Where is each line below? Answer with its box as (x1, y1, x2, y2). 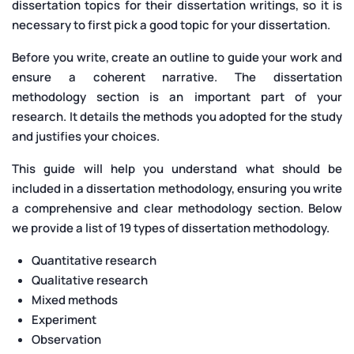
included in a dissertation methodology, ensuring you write (12, 180, 342, 198)
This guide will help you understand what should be (12, 160, 342, 178)
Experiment (32, 311, 96, 329)
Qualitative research (32, 272, 148, 289)
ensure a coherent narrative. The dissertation (12, 69, 342, 86)
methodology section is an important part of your (12, 88, 342, 106)
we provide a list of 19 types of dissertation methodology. (12, 220, 330, 237)
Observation (32, 331, 101, 348)
